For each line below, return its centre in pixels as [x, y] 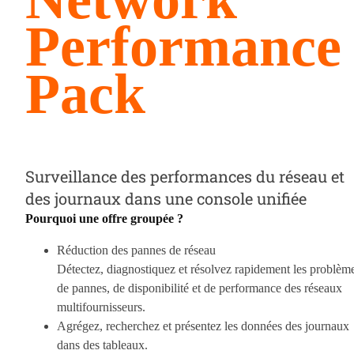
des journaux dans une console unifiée [166, 198]
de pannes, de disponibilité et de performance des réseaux [200, 288]
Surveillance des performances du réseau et [185, 176]
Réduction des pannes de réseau [136, 250]
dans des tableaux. [102, 345]
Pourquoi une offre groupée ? [104, 218]
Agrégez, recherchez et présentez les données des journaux [203, 326]
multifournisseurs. [101, 307]
